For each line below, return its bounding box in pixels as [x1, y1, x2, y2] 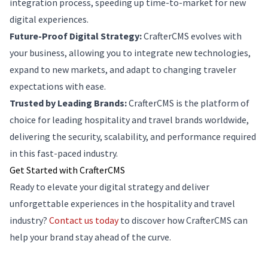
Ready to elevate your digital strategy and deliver [10, 181, 209, 193]
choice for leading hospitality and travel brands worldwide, [10, 114, 249, 126]
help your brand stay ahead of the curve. [10, 231, 171, 243]
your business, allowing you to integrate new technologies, [10, 47, 251, 59]
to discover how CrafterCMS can [118, 214, 248, 226]
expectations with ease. [10, 80, 106, 92]
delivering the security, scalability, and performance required [10, 130, 256, 142]
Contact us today [49, 214, 118, 226]
